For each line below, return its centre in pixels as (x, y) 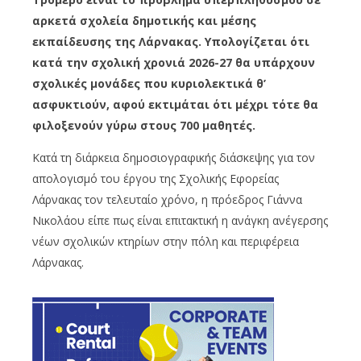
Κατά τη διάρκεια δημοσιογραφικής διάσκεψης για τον (174, 157)
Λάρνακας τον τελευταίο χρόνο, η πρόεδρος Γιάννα (167, 199)
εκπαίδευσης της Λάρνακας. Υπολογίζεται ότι (171, 41)
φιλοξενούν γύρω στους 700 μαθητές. (144, 125)
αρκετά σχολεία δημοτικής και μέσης (144, 20)
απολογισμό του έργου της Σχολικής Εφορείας (156, 178)
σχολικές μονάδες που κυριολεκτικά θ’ (149, 83)
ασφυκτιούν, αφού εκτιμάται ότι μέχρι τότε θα (175, 104)
